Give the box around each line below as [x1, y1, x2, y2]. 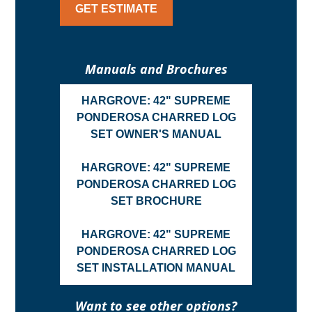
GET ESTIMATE [75, 3, 158, 15]
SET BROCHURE [110, 195, 202, 207]
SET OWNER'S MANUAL [91, 128, 221, 140]
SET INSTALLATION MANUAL [77, 262, 235, 274]
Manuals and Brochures [84, 61, 228, 77]
